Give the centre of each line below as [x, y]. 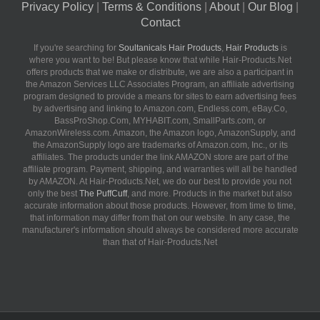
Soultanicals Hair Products [170, 48]
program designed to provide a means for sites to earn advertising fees [160, 97]
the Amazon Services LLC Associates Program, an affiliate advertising [160, 85]
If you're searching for [76, 48]
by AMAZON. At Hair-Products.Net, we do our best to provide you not [160, 182]
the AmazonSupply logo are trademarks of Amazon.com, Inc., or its [160, 145]
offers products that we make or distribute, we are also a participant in [160, 72]
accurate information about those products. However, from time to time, [160, 206]
